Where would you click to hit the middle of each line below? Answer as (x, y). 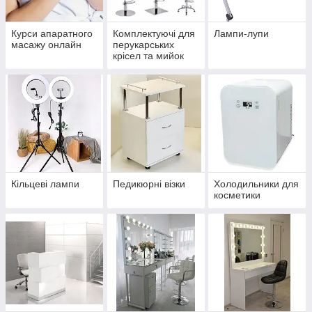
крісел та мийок (148, 56)
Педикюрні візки (149, 184)
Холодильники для (257, 184)
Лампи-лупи (242, 34)
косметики (237, 195)
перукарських (143, 45)
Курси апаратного (52, 34)
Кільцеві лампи (45, 184)
